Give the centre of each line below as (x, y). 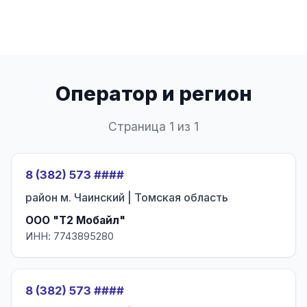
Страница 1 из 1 (153, 126)
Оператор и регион (153, 94)
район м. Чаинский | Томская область (127, 197)
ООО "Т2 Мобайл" (75, 220)
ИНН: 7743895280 (70, 236)
